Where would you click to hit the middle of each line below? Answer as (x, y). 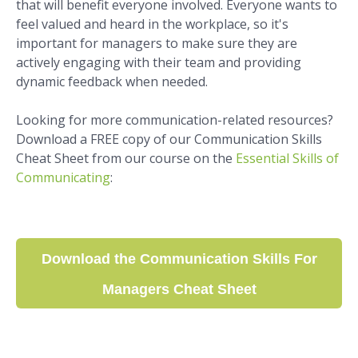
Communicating (63, 178)
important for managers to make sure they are (157, 44)
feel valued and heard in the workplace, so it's (152, 24)
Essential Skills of (287, 159)
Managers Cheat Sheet (179, 290)
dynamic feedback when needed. (112, 82)
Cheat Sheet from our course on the (126, 159)
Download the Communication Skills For (179, 259)
